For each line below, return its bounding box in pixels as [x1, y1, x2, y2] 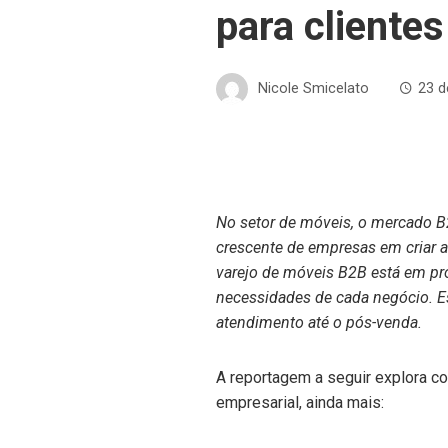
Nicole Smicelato [258, 79, 369, 97]
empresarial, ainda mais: [216, 393, 384, 412]
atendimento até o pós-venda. [216, 313, 422, 332]
